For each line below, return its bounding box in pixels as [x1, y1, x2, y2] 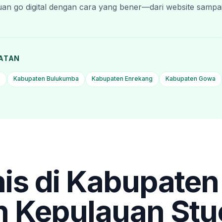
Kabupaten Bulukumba [13, 75, 79, 82]
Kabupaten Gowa [166, 75, 216, 82]
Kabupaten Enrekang [92, 75, 153, 82]
